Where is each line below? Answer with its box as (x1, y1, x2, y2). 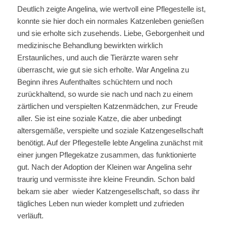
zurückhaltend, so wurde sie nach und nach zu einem (17, 89, 193, 98)
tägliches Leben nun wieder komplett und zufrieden (17, 199, 184, 208)
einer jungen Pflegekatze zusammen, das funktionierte (17, 150, 196, 159)
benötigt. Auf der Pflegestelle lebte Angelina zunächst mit (17, 138, 203, 147)
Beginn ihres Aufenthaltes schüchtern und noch (17, 77, 172, 86)
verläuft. (17, 211, 44, 220)
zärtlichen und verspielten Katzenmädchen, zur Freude (17, 101, 198, 110)
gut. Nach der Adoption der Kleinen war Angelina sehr (17, 162, 192, 171)
